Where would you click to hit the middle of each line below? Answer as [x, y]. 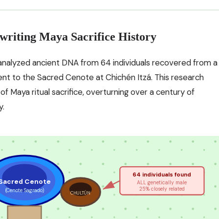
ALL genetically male [162, 182]
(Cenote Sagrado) [24, 190]
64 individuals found [162, 175]
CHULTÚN [81, 193]
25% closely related [162, 189]
